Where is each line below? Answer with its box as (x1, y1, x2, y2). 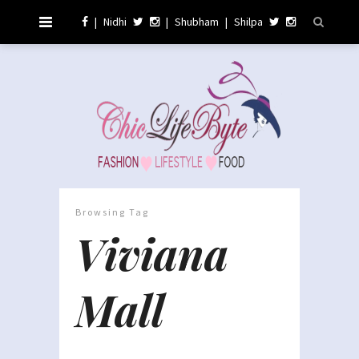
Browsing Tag (75, 206, 149, 218)
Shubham (175, 14, 219, 29)
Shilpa (234, 14, 263, 29)
